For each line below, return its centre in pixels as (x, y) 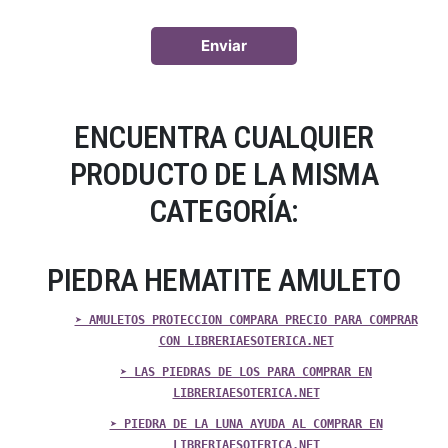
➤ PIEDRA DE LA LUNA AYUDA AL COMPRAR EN (246, 424)
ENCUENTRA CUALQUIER (224, 138)
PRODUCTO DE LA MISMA (224, 175)
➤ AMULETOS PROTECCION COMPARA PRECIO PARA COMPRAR (246, 320)
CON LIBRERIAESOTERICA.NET (246, 341)
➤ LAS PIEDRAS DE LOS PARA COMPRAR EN (246, 372)
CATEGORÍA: (224, 212)
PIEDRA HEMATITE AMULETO (224, 281)
